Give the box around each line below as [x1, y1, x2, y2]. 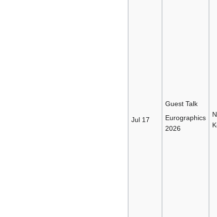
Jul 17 [131, 115, 150, 124]
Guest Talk [165, 99, 198, 108]
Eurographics [165, 113, 206, 122]
